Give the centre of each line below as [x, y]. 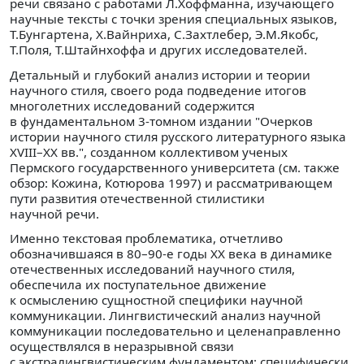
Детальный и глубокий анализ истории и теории [160, 74]
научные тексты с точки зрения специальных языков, [173, 19]
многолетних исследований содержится [132, 105]
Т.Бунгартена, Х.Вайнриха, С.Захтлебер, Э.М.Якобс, [164, 35]
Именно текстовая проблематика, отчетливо [146, 238]
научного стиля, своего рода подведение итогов [158, 90]
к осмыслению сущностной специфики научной [156, 299]
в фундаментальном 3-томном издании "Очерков [161, 121]
